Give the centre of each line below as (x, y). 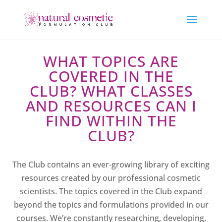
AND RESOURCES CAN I (111, 106)
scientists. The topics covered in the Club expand (111, 191)
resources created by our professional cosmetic (111, 178)
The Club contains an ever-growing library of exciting (111, 165)
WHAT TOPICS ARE (111, 61)
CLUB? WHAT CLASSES (111, 91)
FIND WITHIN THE (111, 121)
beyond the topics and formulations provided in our (111, 205)
